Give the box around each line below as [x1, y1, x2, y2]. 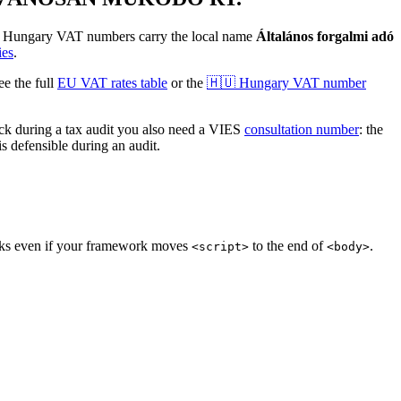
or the [171, 74, 203, 90]
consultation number [244, 121, 359, 137]
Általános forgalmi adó [256, 28, 394, 44]
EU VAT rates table [57, 74, 167, 90]
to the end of [249, 237, 323, 253]
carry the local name [139, 28, 256, 44]
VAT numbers [53, 28, 135, 44]
